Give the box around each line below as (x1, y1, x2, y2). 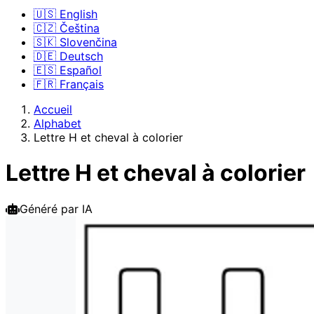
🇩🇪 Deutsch (34, 49, 103, 63)
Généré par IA (20, 201, 93, 216)
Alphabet (34, 116, 81, 130)
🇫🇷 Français (34, 77, 104, 91)
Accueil (34, 102, 72, 116)
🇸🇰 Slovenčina (34, 35, 117, 49)
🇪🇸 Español (34, 63, 102, 77)
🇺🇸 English (34, 7, 97, 21)
